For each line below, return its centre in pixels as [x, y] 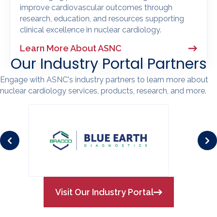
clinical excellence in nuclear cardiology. [91, 30]
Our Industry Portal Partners [108, 64]
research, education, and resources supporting [102, 19]
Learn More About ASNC [71, 48]
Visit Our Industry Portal [104, 192]
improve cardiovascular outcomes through [96, 8]
